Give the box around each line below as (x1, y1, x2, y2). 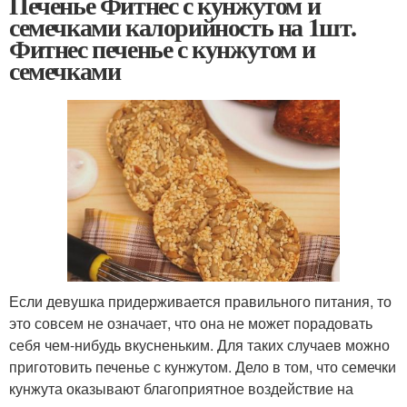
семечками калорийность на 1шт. (9, 8, 357, 45)
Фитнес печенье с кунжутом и (9, 30, 315, 67)
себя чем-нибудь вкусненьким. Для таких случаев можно (9, 333, 390, 355)
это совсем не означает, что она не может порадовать (9, 312, 372, 333)
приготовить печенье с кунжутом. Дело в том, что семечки (9, 355, 396, 377)
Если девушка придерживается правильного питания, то (9, 290, 392, 312)
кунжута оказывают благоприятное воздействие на (9, 377, 353, 399)
